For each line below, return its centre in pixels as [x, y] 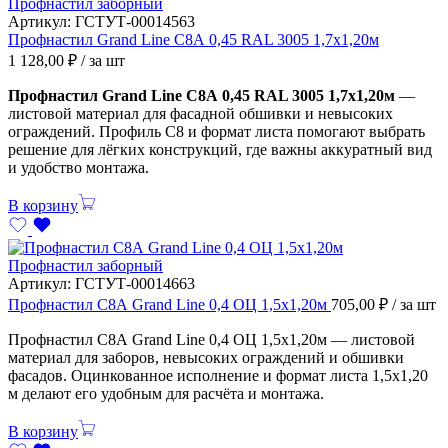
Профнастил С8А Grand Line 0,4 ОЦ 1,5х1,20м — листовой [211, 339]
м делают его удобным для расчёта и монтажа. [166, 393]
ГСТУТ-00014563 [135, 21]
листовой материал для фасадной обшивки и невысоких [200, 113]
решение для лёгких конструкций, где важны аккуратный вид [220, 149]
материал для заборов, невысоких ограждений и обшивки [206, 357]
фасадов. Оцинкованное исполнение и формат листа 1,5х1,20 [218, 375]
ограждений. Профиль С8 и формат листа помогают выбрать [216, 131]
